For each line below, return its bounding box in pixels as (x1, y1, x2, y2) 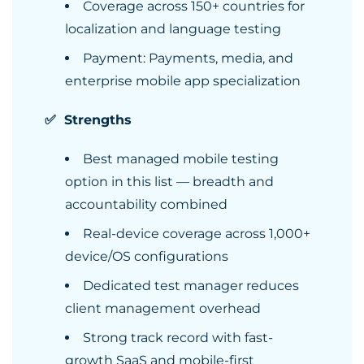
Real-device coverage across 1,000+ (83, 226, 310, 241)
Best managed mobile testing (83, 151, 279, 167)
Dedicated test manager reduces (83, 278, 299, 293)
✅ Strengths (45, 112, 132, 128)
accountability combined (65, 197, 227, 212)
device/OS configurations (65, 249, 228, 264)
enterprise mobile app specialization (65, 73, 301, 89)
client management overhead (65, 301, 261, 316)
